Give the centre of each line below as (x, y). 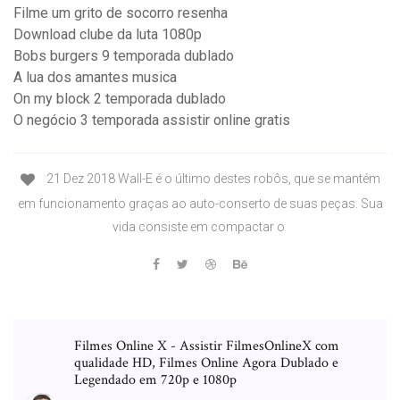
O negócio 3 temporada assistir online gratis (152, 121)
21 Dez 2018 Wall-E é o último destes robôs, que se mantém (212, 179)
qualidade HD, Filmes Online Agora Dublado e (206, 362)
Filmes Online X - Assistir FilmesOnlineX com (207, 346)
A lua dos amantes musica (95, 78)
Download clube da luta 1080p (108, 35)
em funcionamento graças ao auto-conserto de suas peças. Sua (200, 203)
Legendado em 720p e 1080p (155, 379)
